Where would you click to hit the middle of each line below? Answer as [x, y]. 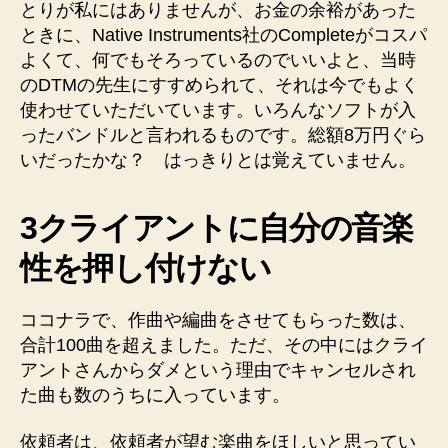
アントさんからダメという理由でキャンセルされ [218, 369]
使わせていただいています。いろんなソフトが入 [218, 109]
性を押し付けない [145, 267]
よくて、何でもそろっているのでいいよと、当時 [218, 59]
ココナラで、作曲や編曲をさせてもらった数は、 [218, 319]
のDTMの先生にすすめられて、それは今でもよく [219, 84]
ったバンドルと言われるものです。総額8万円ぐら [223, 134]
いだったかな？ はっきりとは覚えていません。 [218, 159]
